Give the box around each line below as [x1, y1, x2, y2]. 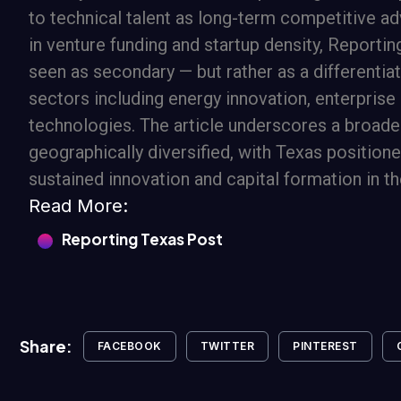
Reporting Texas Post [62, 228, 223, 249]
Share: [20, 336, 73, 357]
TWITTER [200, 338, 255, 353]
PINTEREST [293, 338, 358, 353]
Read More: [29, 194, 128, 217]
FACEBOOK [98, 338, 162, 353]
